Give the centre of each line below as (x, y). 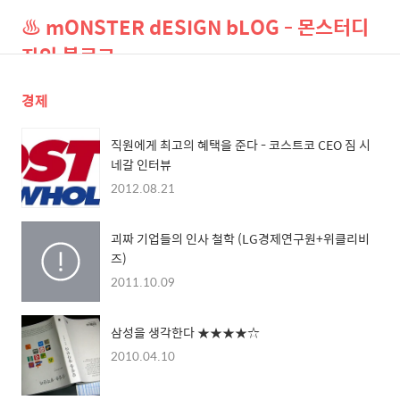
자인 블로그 (68, 55)
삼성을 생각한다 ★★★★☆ (185, 333)
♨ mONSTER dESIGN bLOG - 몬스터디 (195, 27)
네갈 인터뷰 (141, 165)
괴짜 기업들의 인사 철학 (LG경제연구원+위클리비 (240, 239)
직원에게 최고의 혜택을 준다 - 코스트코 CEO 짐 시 (241, 145)
